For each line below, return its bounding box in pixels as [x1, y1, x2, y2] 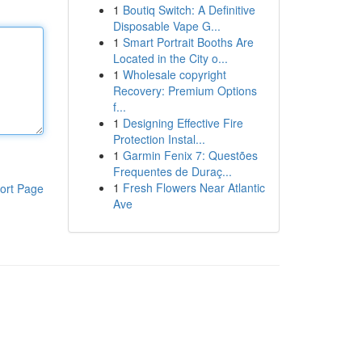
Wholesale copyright [122, 66, 226, 82]
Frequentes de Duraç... [112, 163, 232, 179]
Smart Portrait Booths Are [122, 34, 254, 50]
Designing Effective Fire [122, 115, 243, 131]
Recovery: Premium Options [112, 82, 257, 99]
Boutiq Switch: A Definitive [122, 2, 255, 18]
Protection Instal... [112, 131, 205, 147]
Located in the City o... [112, 50, 228, 66]
